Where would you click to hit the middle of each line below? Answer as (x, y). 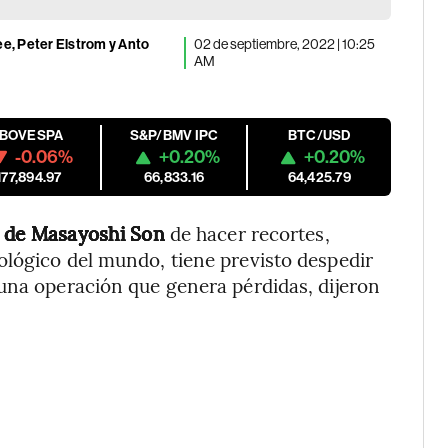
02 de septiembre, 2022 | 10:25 (285, 44)
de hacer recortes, (247, 233)
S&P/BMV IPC (174, 135)
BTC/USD (319, 135)
